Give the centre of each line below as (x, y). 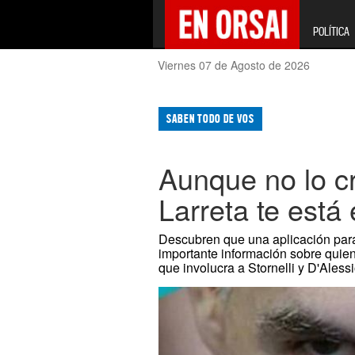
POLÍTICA (331, 31)
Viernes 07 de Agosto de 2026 (234, 65)
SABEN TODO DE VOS (211, 119)
